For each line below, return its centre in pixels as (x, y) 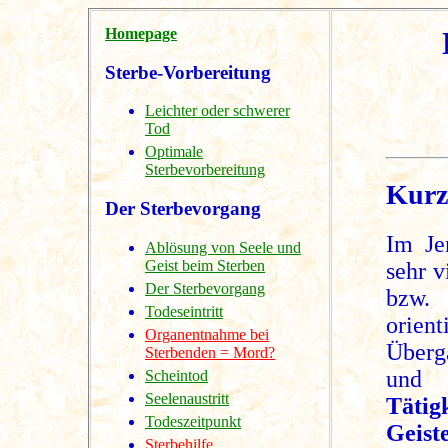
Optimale (174, 152)
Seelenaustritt (187, 398)
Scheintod (176, 375)
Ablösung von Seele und (223, 247)
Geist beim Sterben (205, 265)
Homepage (141, 33)
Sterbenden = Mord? (210, 352)
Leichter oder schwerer (217, 111)
